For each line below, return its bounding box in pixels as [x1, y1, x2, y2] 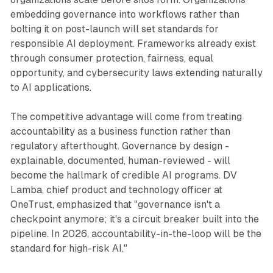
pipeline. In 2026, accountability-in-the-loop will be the [10, 227, 261, 239]
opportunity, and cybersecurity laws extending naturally [10, 66, 263, 79]
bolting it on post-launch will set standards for [10, 23, 219, 35]
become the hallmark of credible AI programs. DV [10, 169, 237, 181]
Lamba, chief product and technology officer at [10, 183, 222, 196]
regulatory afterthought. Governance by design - [10, 140, 229, 152]
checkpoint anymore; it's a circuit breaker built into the [10, 213, 259, 225]
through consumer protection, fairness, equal [10, 52, 213, 64]
